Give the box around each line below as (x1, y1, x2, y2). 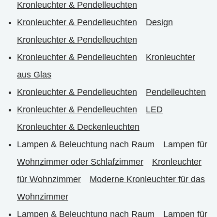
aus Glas (17, 70, 51, 79)
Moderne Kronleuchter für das (90, 174, 205, 184)
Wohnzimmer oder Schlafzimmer (17, 157, 143, 167)
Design (146, 17, 173, 27)
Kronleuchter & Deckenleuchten (17, 122, 139, 132)
